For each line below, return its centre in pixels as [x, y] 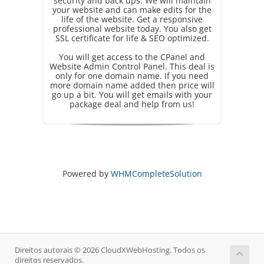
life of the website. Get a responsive [132, 19]
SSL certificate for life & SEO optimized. [132, 38]
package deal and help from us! [132, 104]
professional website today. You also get [132, 29]
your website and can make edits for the [132, 10]
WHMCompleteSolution [156, 174]
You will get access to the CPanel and [132, 57]
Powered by [86, 174]
